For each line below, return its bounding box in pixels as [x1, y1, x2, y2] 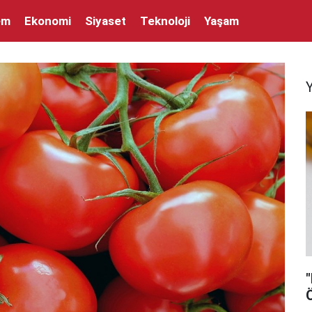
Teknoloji [140, 13, 190, 28]
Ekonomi [24, 13, 71, 28]
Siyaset [85, 13, 126, 28]
